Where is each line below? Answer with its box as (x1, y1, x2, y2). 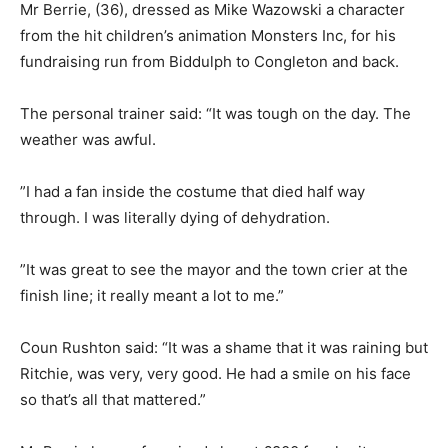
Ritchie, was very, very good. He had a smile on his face (20, 364, 411, 384)
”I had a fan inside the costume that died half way (20, 182, 365, 202)
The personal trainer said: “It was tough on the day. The (20, 104, 411, 124)
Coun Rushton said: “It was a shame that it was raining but (20, 338, 428, 358)
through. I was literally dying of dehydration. (20, 208, 330, 228)
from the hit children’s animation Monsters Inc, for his (20, 26, 396, 46)
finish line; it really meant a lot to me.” (20, 286, 284, 306)
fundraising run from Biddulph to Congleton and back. (20, 52, 399, 72)
